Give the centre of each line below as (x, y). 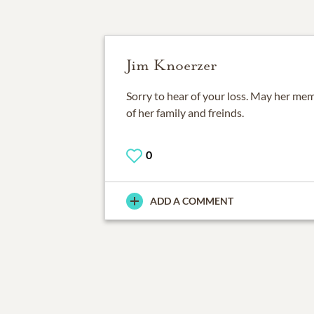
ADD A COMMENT (191, 201)
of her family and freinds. (185, 112)
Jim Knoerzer (171, 65)
